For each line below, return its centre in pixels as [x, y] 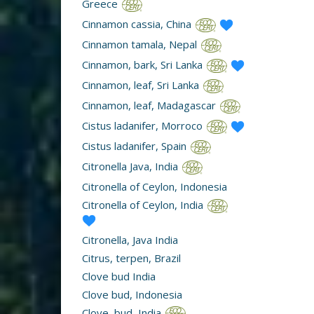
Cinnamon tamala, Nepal [141, 44]
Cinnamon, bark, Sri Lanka [144, 64]
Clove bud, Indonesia [132, 294]
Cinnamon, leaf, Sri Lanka [142, 84]
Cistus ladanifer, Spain [136, 145]
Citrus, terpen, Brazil [131, 258]
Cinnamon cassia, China [138, 23]
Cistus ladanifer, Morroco [144, 125]
